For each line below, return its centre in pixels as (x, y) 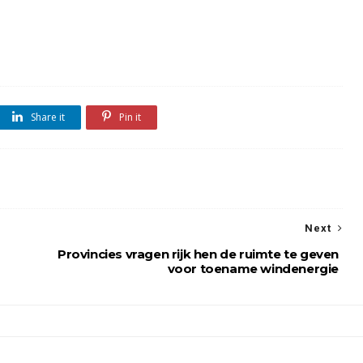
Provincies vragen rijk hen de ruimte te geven (198, 254)
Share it (47, 117)
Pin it (129, 117)
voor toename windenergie (253, 269)
